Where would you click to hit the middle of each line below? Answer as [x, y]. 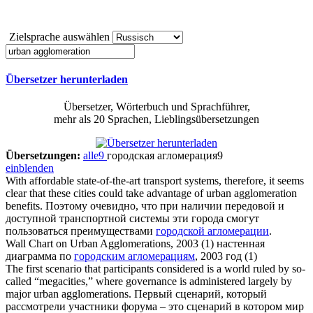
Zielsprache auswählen [59, 36]
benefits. [24, 206]
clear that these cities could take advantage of [106, 194]
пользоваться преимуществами [81, 231]
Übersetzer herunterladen [67, 80]
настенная [241, 244]
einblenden [30, 168]
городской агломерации [212, 231]
